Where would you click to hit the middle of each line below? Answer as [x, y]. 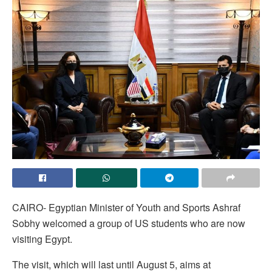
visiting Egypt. [42, 239]
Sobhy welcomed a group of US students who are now [129, 223]
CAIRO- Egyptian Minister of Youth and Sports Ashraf [126, 208]
